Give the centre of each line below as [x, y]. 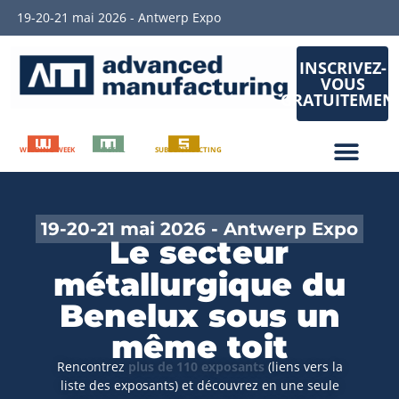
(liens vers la [305, 366]
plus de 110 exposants [196, 366]
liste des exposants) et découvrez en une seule [199, 385]
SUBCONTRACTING [188, 149]
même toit [199, 346]
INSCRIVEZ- [342, 68]
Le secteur [199, 253]
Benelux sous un [199, 315]
